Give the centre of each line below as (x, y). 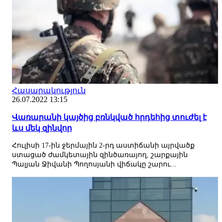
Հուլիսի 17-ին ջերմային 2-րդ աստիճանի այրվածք (103, 145)
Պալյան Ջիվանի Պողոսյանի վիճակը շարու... (94, 164)
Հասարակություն (49, 90)
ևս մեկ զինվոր (42, 128)
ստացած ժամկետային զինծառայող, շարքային (100, 155)
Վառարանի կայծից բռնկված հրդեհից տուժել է (109, 117)
